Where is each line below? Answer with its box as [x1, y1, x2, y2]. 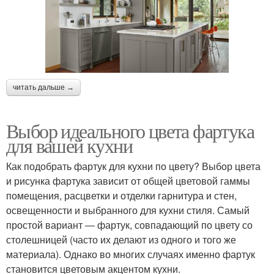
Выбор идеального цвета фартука [6, 117, 254, 144]
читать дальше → [13, 83, 74, 92]
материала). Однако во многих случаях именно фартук [6, 246, 255, 261]
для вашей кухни [6, 131, 132, 158]
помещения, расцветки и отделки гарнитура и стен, [6, 188, 237, 202]
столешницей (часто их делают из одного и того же [6, 232, 236, 246]
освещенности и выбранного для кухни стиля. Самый [6, 202, 250, 217]
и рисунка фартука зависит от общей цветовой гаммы [6, 173, 250, 188]
